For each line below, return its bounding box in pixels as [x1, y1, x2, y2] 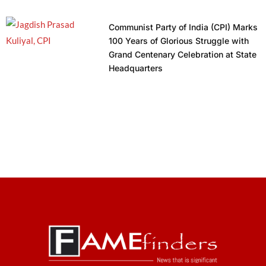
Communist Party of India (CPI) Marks [108, 22, 258, 33]
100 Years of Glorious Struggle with [108, 36, 249, 46]
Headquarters [108, 63, 163, 74]
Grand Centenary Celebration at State [108, 49, 256, 60]
